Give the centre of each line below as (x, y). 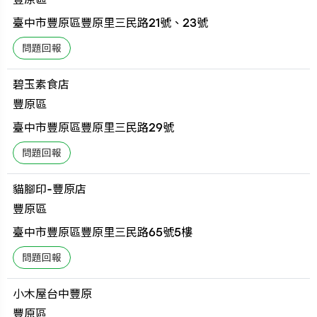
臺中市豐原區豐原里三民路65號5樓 (103, 232)
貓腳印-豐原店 (50, 189)
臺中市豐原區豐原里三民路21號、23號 (111, 23)
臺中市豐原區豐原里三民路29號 (94, 127)
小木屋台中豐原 (53, 294)
